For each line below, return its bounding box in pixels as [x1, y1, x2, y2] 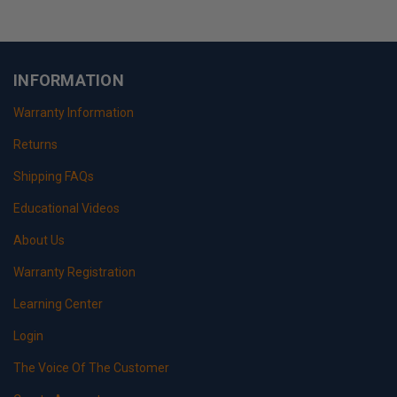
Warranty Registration [13, 264, 136, 279]
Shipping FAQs [13, 168, 94, 183]
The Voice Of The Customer [13, 360, 169, 375]
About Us [13, 232, 65, 247]
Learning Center [13, 296, 103, 311]
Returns [13, 136, 58, 152]
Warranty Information [13, 105, 134, 120]
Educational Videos [13, 200, 120, 215]
